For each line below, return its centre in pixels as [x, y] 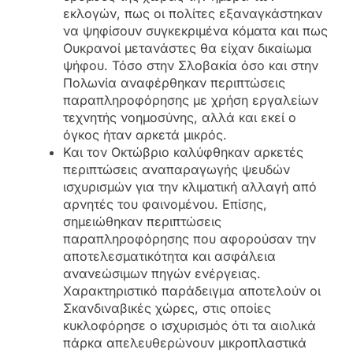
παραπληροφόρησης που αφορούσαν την [190, 238]
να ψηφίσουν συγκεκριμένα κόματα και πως [195, 30]
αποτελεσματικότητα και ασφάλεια [169, 256]
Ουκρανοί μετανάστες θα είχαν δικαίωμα [188, 48]
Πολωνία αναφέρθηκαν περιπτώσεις [174, 82]
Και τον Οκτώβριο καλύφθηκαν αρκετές [183, 152]
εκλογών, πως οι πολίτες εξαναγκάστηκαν [193, 13]
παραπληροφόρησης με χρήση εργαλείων [191, 100]
